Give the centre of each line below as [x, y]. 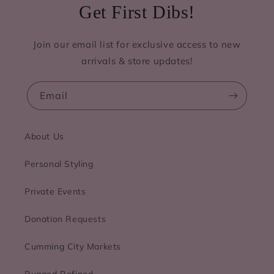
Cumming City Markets [73, 246]
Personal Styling [59, 164]
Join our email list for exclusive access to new [137, 44]
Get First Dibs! [137, 12]
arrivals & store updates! [137, 61]
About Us [44, 136]
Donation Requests [65, 219]
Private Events [55, 191]
